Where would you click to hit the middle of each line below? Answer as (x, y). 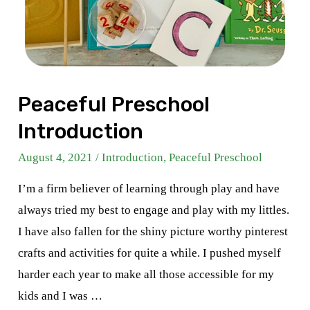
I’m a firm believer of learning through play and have (149, 188)
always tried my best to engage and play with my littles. (154, 210)
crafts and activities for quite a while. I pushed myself (150, 253)
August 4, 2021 (56, 157)
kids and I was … (61, 295)
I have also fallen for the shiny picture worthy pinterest (153, 231)
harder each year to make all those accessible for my (146, 274)
